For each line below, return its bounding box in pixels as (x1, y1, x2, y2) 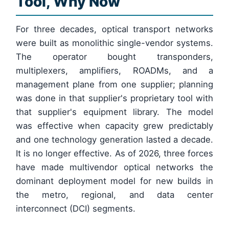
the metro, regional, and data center (16, 190, 213, 200)
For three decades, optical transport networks (16, 24, 213, 35)
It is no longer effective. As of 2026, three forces (16, 148, 213, 159)
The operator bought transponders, (16, 52, 213, 62)
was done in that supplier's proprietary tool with (16, 93, 213, 104)
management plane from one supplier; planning (16, 79, 213, 90)
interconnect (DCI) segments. (16, 203, 136, 214)
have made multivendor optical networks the (16, 162, 213, 173)
